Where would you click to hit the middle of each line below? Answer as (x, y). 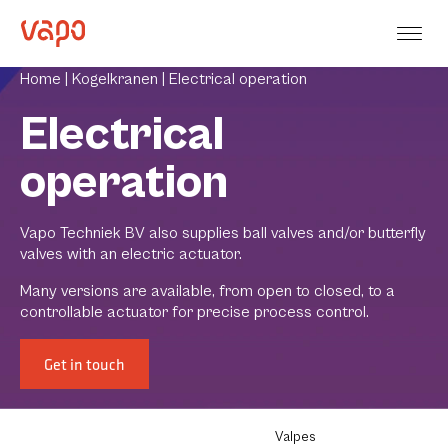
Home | (46, 78)
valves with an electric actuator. (131, 253)
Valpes (295, 436)
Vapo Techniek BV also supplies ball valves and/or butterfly (223, 232)
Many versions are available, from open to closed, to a (207, 290)
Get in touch (84, 363)
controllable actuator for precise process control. (194, 311)
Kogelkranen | (120, 78)
